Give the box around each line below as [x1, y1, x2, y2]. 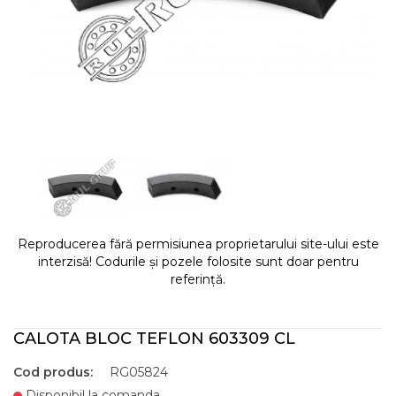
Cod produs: [13, 364, 93, 380]
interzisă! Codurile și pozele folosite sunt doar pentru [37, 254, 359, 270]
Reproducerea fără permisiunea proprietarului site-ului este [17, 236, 379, 252]
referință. [171, 271, 225, 287]
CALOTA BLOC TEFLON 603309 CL [13, 329, 295, 348]
